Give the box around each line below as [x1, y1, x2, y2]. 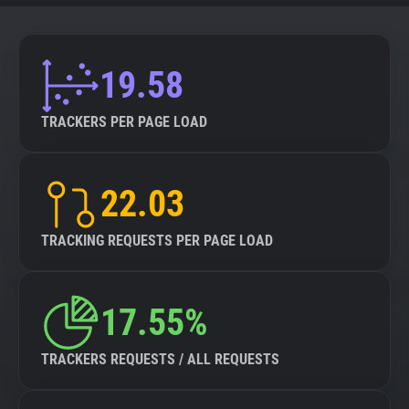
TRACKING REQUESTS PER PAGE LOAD [41, 232, 273, 249]
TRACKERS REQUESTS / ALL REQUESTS [41, 351, 279, 368]
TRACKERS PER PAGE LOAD [41, 113, 207, 131]
